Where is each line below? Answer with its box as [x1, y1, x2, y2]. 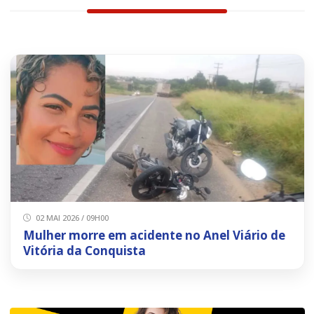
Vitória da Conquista [22, 242, 146, 259]
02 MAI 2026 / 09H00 [34, 212, 109, 223]
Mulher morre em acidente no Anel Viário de [22, 226, 285, 243]
